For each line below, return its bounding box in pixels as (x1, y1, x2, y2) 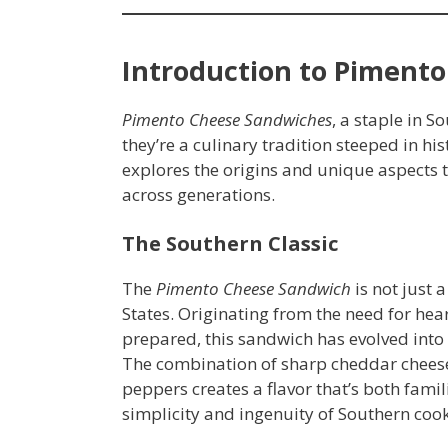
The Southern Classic (122, 230, 338, 258)
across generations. (122, 182, 275, 206)
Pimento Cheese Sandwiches (122, 107, 332, 131)
